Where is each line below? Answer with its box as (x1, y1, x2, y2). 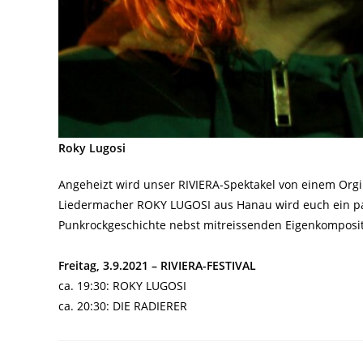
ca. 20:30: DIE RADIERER (58, 297, 187, 314)
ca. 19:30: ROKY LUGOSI (58, 277, 186, 293)
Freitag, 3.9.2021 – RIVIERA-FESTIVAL (58, 257, 256, 273)
